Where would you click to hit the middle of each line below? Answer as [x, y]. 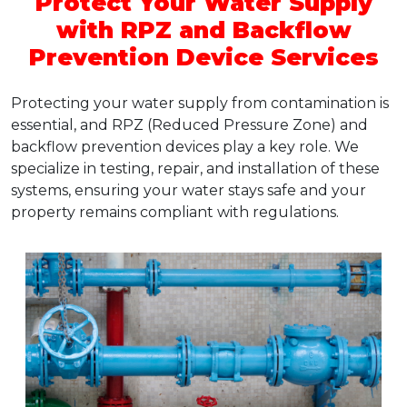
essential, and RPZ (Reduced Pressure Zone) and [189, 124]
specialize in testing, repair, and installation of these [195, 168]
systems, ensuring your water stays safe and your [189, 190]
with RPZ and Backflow [203, 30]
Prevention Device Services [203, 57]
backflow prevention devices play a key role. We [185, 146]
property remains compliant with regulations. [175, 212]
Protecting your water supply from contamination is [200, 103]
